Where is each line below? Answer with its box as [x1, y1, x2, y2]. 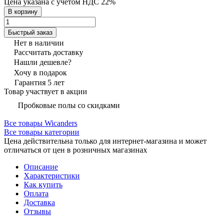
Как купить [24, 180, 62, 189]
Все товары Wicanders [4, 118, 77, 127]
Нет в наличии [14, 38, 64, 47]
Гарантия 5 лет [14, 78, 64, 87]
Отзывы [24, 207, 51, 216]
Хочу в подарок [14, 68, 67, 77]
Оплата [24, 189, 49, 198]
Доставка [24, 198, 55, 207]
